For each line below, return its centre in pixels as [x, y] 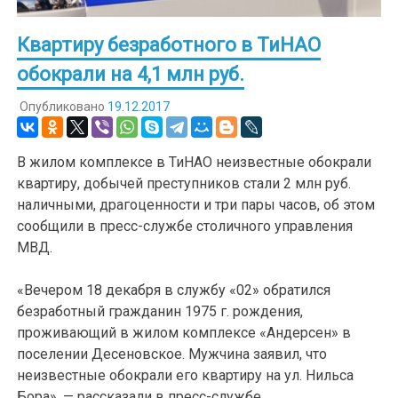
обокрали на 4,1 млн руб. [131, 74]
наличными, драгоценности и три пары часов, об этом [196, 204]
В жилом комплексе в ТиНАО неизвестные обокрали [195, 162]
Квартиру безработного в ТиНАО [169, 45]
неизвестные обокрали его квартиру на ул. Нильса [186, 375]
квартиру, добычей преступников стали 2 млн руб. [184, 183]
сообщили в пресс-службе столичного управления [185, 226]
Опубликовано [63, 106]
